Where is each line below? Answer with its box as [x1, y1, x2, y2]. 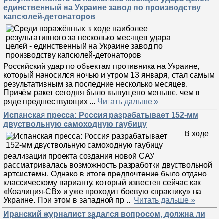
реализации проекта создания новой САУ [3, 152, 154, 160]
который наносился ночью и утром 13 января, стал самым [3, 71, 215, 79]
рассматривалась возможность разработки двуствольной [3, 161, 212, 169]
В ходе [184, 130, 209, 138]
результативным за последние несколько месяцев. [3, 80, 188, 88]
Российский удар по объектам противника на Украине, [3, 62, 199, 70]
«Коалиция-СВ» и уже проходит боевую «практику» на [3, 187, 201, 196]
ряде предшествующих [3, 97, 89, 106]
